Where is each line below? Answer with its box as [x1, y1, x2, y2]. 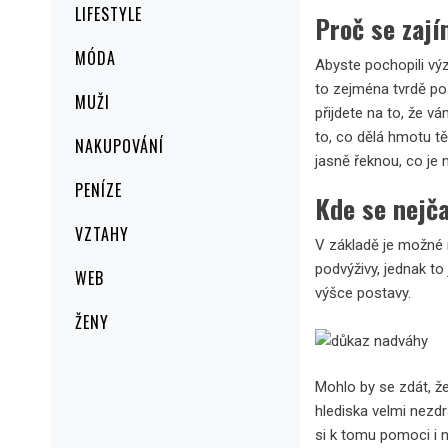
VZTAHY [75, 222, 129, 246]
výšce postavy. [315, 284, 411, 303]
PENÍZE [75, 178, 122, 202]
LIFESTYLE [75, 2, 142, 26]
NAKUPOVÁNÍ [75, 134, 164, 158]
